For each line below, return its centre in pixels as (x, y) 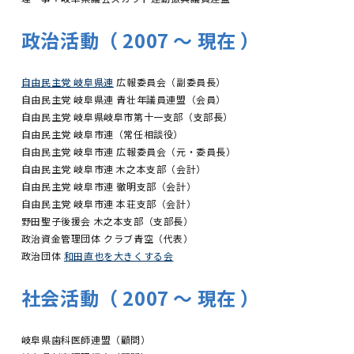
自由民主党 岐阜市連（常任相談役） (102, 134)
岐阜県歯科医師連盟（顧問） (86, 340)
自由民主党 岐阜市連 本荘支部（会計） (109, 204)
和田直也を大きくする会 (119, 256)
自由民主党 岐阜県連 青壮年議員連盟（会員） (124, 100)
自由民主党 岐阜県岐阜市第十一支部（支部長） (127, 117)
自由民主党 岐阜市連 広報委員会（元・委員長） (128, 152)
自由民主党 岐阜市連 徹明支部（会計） (109, 186)
